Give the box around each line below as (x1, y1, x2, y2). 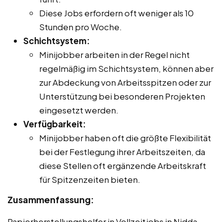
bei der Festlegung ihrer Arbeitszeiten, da (39, 146, 205, 157)
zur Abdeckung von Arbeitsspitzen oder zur (39, 76, 211, 88)
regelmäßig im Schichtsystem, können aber (39, 62, 214, 74)
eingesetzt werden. (39, 104, 118, 115)
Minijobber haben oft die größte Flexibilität (39, 132, 211, 143)
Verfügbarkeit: (23, 118, 86, 129)
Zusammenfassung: (7, 193, 94, 205)
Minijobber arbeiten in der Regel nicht (39, 49, 190, 60)
